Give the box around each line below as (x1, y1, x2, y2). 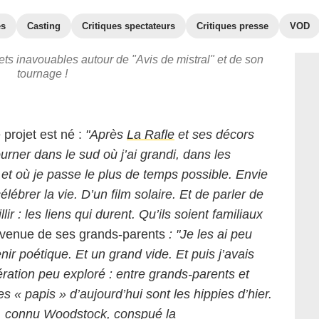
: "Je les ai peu (165, 227, 252, 241)
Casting (27, 21, 61, 31)
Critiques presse (197, 21, 268, 31)
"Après (85, 127, 127, 142)
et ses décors (174, 127, 254, 142)
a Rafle (134, 127, 174, 142)
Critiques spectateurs (82, 21, 175, 31)
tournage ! (16, 68, 68, 80)
